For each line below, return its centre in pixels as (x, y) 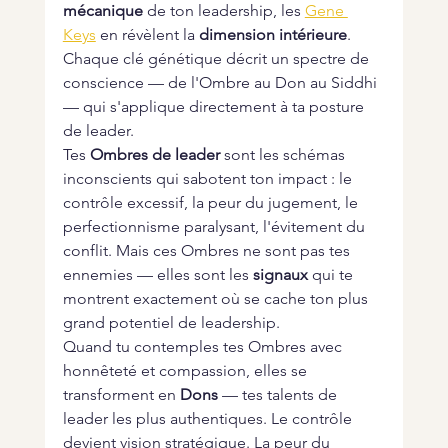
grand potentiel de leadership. (171, 323)
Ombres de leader (154, 155)
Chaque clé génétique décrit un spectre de (217, 59)
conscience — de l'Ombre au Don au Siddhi (221, 83)
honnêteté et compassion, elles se (186, 371)
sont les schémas (284, 155)
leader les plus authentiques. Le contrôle (209, 419)
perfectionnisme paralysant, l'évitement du (215, 227)
